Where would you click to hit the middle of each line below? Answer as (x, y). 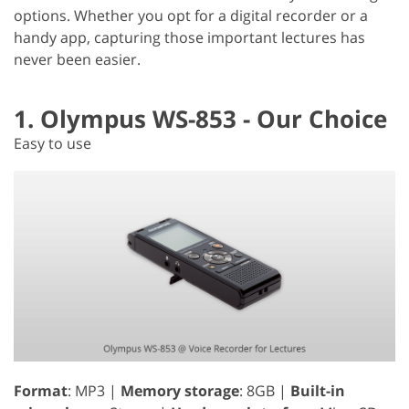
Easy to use (52, 143)
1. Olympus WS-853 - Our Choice (200, 118)
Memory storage (180, 390)
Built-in (318, 390)
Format (41, 390)
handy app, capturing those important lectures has (189, 37)
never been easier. (77, 59)
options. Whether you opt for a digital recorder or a (191, 15)
